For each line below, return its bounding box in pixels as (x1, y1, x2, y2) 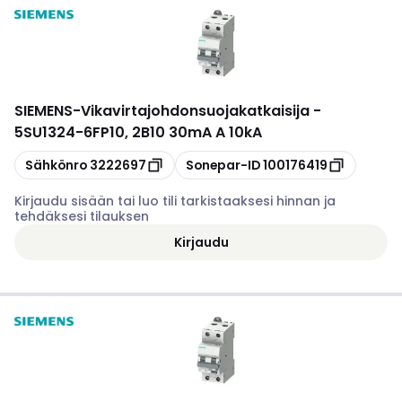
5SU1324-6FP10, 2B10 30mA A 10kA (14, 122, 262, 143)
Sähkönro (25, 155, 87, 174)
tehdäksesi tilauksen (14, 207, 149, 225)
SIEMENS (14, 100, 73, 121)
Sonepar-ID (186, 155, 260, 174)
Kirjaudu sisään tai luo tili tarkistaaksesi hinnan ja (14, 192, 336, 210)
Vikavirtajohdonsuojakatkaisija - (81, 100, 321, 121)
